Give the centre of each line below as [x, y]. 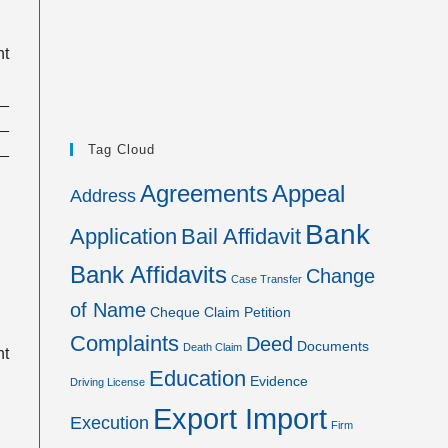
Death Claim [212, 347]
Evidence [279, 381]
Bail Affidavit [241, 236]
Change [340, 276]
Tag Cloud [121, 149]
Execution [109, 423]
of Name [108, 310]
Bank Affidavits [148, 275]
